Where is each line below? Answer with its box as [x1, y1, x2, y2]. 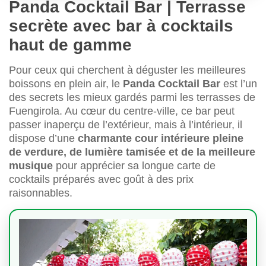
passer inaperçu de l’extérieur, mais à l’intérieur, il [9, 119, 242, 131]
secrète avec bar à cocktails [9, 17, 233, 36]
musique [9, 160, 56, 172]
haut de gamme [9, 36, 132, 55]
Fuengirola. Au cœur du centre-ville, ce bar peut [9, 105, 235, 118]
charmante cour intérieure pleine [78, 132, 243, 145]
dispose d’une [9, 132, 78, 145]
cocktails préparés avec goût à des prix [9, 173, 194, 186]
